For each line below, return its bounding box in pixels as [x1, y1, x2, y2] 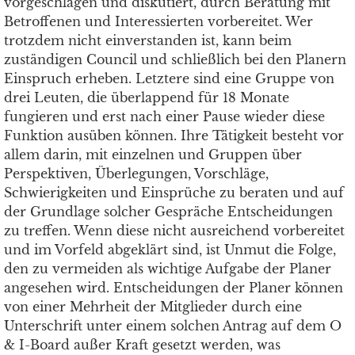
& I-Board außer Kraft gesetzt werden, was [4, 337, 281, 353]
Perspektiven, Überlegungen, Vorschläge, [4, 166, 269, 181]
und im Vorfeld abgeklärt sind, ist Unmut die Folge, [4, 242, 336, 258]
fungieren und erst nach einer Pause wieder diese [4, 109, 325, 124]
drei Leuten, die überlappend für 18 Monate [4, 90, 289, 105]
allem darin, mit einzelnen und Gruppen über [4, 147, 302, 162]
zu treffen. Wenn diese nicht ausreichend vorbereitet [4, 223, 345, 239]
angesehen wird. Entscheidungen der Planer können [4, 280, 343, 296]
